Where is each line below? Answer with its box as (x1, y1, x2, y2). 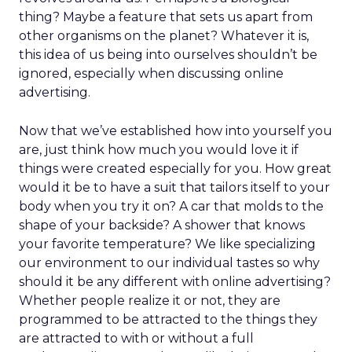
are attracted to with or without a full (19, 331, 254, 346)
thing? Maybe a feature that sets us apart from (19, 9, 313, 24)
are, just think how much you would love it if (19, 142, 299, 157)
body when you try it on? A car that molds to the (19, 199, 324, 214)
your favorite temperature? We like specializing (19, 236, 316, 251)
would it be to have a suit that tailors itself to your (19, 180, 330, 195)
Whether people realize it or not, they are (19, 293, 280, 308)
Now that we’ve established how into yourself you (19, 123, 332, 138)
